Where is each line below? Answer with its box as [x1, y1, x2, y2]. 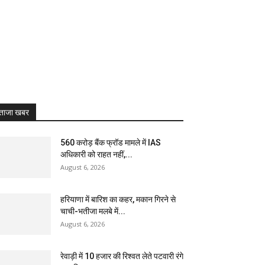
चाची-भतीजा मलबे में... [60, 206, 125, 216]
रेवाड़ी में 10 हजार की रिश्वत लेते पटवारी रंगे [60, 251, 183, 261]
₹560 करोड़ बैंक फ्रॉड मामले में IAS [60, 138, 161, 147]
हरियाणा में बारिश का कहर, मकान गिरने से [60, 195, 176, 204]
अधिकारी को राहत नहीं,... [60, 150, 132, 159]
